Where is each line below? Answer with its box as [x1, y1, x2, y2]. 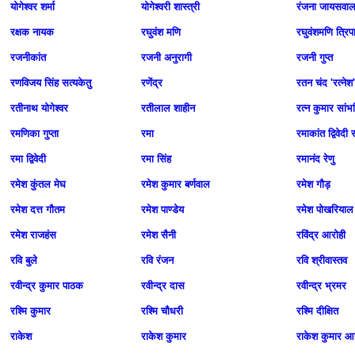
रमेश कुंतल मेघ [10, 178, 66, 190]
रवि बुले [10, 254, 37, 266]
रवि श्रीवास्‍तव [296, 254, 347, 266]
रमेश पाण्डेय [141, 204, 184, 216]
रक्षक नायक [10, 26, 54, 38]
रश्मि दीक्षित [296, 305, 338, 317]
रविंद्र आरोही [296, 229, 345, 241]
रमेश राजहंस [10, 229, 56, 241]
